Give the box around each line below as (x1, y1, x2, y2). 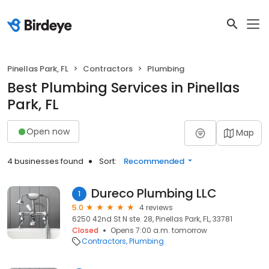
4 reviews (139, 202, 173, 213)
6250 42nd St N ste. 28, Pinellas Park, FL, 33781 (72, 214, 232, 224)
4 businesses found (7, 156, 83, 167)
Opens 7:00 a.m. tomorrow (110, 225, 207, 235)
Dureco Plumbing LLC (91, 185, 217, 202)
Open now (26, 125, 70, 138)
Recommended (124, 156, 184, 167)
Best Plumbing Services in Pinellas (7, 78, 240, 97)
